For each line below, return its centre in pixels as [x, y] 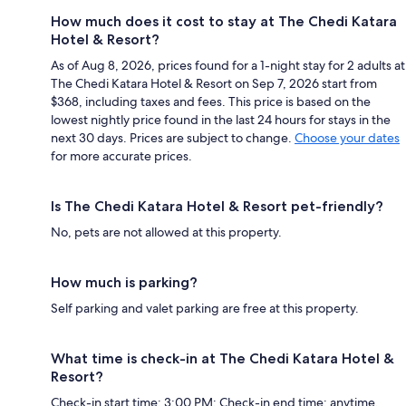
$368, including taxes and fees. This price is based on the [211, 102]
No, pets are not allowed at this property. [166, 232]
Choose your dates [347, 138]
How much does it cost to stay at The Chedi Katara [224, 22]
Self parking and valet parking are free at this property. [205, 309]
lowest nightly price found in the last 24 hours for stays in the [221, 120]
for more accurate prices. [121, 156]
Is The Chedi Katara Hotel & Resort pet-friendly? [217, 207]
